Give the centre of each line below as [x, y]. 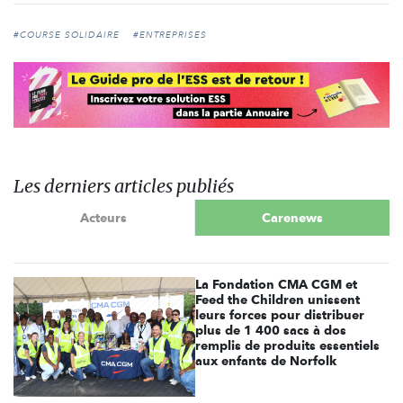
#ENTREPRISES [170, 35]
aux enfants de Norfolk [266, 361]
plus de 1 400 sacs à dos [271, 331]
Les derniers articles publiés [124, 186]
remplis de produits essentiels [288, 346]
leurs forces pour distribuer [280, 315]
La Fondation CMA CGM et [277, 285]
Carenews [292, 217]
